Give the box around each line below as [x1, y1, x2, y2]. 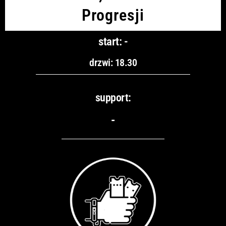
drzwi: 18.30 [89, 56, 137, 69]
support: [95, 91, 131, 104]
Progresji [82, 5, 144, 25]
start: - [98, 34, 128, 48]
